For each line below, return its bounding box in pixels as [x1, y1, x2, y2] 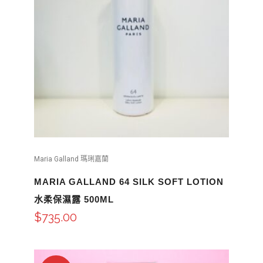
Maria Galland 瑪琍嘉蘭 [33, 155, 109, 163]
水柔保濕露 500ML [33, 194, 114, 204]
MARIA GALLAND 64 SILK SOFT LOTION [33, 177, 224, 187]
